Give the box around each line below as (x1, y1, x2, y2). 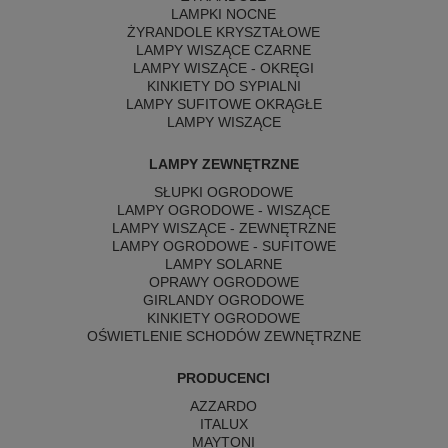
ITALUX (199, 416, 248, 432)
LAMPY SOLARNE (165, 256, 283, 272)
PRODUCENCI (177, 370, 271, 386)
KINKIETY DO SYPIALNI (146, 78, 301, 94)
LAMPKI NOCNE (171, 6, 277, 22)
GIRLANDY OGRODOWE (143, 292, 305, 308)
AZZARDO (190, 398, 258, 414)
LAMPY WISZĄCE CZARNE (136, 42, 312, 58)
